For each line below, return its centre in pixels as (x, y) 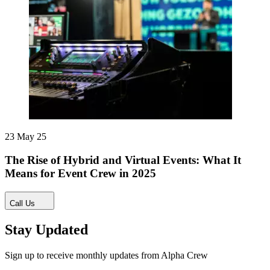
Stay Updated (46, 229)
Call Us (22, 203)
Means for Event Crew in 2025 (80, 174)
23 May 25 (26, 137)
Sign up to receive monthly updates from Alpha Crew (106, 255)
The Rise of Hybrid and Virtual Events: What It (123, 160)
